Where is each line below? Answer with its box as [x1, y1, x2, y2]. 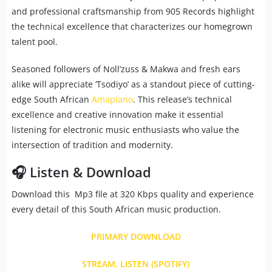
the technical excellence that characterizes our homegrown [11, 21, 253, 33]
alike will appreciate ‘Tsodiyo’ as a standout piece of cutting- [11, 78, 255, 90]
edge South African [11, 93, 92, 106]
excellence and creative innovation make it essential [11, 109, 223, 121]
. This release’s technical [132, 93, 232, 106]
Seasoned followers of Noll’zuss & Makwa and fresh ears [11, 63, 240, 75]
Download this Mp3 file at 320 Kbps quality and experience [11, 188, 254, 200]
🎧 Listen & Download [11, 163, 151, 182]
